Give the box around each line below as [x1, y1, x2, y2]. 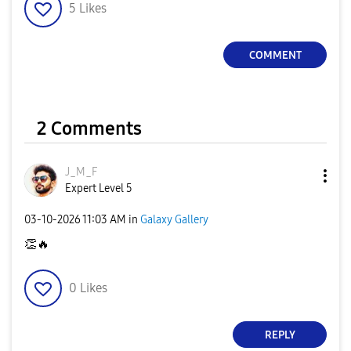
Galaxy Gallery [140, 212, 208, 226]
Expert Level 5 [65, 182, 132, 196]
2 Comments [37, 118, 142, 140]
